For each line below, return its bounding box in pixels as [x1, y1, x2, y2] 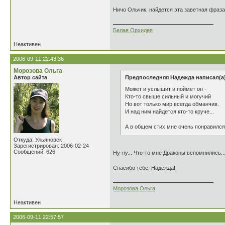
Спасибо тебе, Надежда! [113, 165, 175, 171]
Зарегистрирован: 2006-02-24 [14, 143, 89, 149]
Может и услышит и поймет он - [125, 86, 206, 92]
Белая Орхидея [113, 27, 153, 33]
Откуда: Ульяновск [14, 137, 62, 143]
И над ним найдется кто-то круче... [125, 108, 214, 115]
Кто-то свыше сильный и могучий [125, 93, 211, 99]
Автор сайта [14, 74, 47, 80]
